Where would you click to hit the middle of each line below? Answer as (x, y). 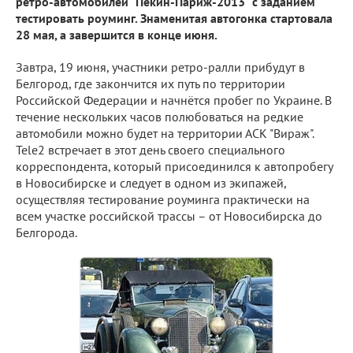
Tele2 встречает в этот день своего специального (150, 150)
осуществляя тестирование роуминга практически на (163, 199)
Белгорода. (46, 232)
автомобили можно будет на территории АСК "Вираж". (165, 133)
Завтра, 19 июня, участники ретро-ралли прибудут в (160, 67)
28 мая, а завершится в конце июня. (117, 35)
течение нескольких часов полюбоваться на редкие (160, 117)
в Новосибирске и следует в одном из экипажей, (151, 183)
